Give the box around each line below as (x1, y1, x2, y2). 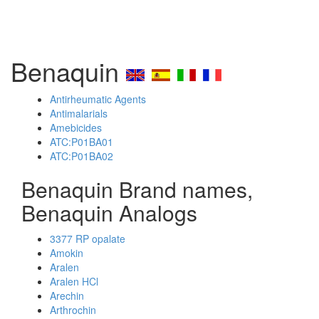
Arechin (50, 288, 84, 303)
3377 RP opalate (50, 231, 125, 246)
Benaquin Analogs (21, 197, 197, 228)
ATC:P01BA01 (50, 135, 113, 149)
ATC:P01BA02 (50, 149, 113, 163)
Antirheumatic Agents (50, 92, 146, 106)
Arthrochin (50, 303, 96, 317)
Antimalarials (50, 106, 108, 120)
